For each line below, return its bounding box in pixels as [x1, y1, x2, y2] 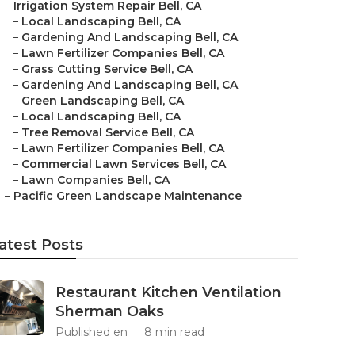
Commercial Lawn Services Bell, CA [21, 157, 226, 171]
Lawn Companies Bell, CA [21, 173, 170, 187]
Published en [55, 325, 128, 339]
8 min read [144, 325, 204, 339]
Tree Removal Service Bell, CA [21, 125, 194, 139]
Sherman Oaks [55, 303, 164, 320]
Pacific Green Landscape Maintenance [13, 189, 242, 203]
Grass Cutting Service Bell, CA [21, 62, 193, 76]
